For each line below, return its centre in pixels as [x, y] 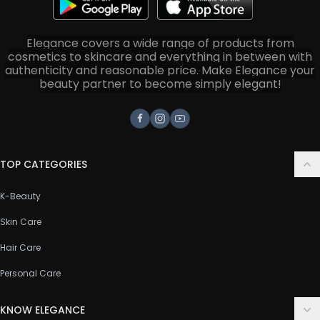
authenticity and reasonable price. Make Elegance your [160, 70]
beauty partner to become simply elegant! [160, 84]
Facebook [167, 126]
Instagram [188, 126]
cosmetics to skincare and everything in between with [160, 56]
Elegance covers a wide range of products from [160, 43]
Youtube [202, 126]
